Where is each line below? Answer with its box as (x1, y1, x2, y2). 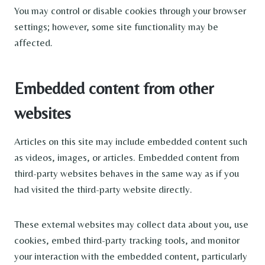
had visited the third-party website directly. (14, 183, 192, 195)
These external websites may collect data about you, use (14, 218, 248, 230)
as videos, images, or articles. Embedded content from (14, 151, 240, 163)
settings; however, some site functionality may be (14, 20, 218, 33)
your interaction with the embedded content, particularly (14, 250, 247, 262)
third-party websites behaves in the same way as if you (14, 167, 239, 179)
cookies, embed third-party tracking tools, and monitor (14, 234, 240, 246)
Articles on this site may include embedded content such (14, 135, 247, 147)
